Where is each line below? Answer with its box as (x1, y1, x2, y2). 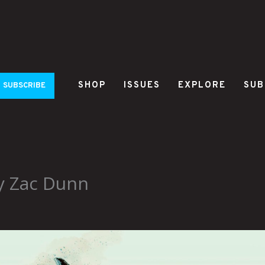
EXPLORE (178, 79, 226, 91)
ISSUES (124, 79, 160, 91)
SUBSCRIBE (3, 80, 46, 91)
